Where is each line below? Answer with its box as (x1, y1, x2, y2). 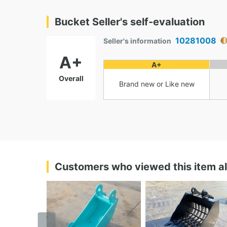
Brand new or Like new (119, 80, 195, 89)
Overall (58, 73, 84, 83)
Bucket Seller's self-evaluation (55, 15, 205, 28)
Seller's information (103, 36, 171, 45)
